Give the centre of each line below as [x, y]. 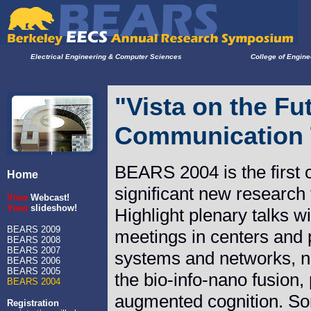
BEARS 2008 [34, 240]
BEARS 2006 [34, 261]
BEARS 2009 [34, 229]
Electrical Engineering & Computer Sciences [106, 57]
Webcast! [50, 197]
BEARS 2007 [34, 250]
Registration [33, 303]
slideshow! [54, 208]
